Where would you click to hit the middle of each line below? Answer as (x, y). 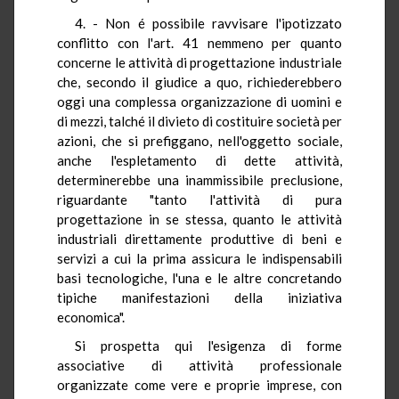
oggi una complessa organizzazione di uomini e (199, 101)
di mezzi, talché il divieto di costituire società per (199, 121)
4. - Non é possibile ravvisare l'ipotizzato (208, 23)
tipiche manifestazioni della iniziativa (199, 297)
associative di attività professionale (199, 365)
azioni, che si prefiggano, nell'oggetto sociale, (199, 140)
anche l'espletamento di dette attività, (199, 160)
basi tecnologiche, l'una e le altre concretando (199, 277)
